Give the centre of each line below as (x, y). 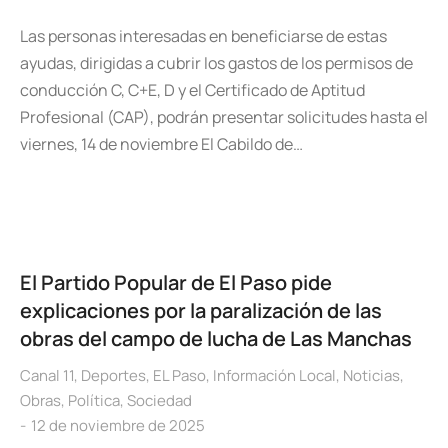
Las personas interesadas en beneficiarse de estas (203, 36)
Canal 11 (47, 375)
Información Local (274, 375)
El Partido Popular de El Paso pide (176, 282)
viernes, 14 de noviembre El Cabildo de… (161, 144)
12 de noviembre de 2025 (118, 425)
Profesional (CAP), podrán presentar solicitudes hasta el (224, 117)
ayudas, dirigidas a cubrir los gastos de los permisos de (216, 63)
